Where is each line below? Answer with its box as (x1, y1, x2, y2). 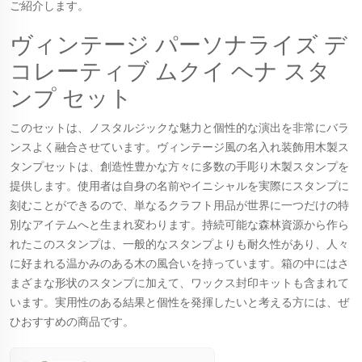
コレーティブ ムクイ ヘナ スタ (10, 57, 330, 86)
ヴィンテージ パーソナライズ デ (10, 31, 347, 59)
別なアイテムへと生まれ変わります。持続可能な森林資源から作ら (10, 217, 349, 232)
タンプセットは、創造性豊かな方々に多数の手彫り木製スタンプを (10, 159, 349, 174)
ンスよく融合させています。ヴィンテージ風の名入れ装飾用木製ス (10, 140, 349, 154)
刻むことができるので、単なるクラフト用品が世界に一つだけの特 (10, 198, 349, 213)
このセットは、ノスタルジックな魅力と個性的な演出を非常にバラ (10, 120, 349, 135)
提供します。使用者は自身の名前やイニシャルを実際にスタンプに (10, 179, 349, 193)
